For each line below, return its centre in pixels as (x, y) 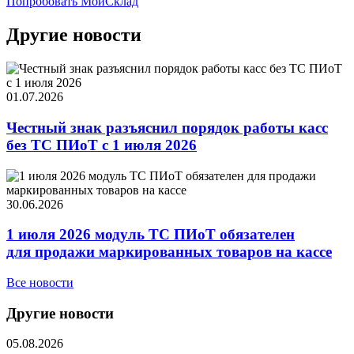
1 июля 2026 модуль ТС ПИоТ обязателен (151, 235)
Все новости (40, 282)
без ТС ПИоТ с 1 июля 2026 (102, 145)
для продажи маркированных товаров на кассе (169, 252)
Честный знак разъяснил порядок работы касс (167, 127)
